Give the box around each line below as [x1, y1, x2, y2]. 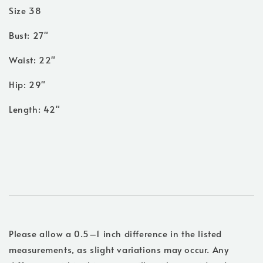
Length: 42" [9, 103, 60, 116]
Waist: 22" [9, 53, 56, 66]
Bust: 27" [9, 29, 49, 42]
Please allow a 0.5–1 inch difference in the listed [9, 227, 222, 240]
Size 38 [9, 4, 42, 17]
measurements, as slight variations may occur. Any [9, 243, 229, 256]
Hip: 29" [9, 78, 46, 91]
